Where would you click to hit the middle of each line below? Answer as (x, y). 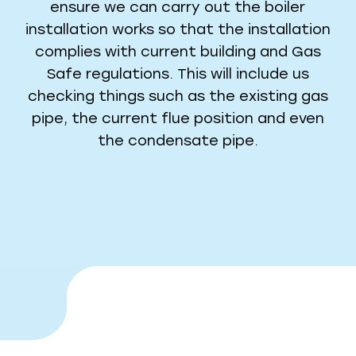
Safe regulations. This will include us (178, 74)
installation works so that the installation (178, 30)
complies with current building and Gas (178, 52)
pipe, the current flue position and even (178, 119)
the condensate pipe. (178, 141)
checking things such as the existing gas (178, 97)
